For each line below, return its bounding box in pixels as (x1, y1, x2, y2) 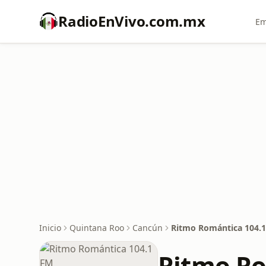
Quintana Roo (69, 222, 124, 233)
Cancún (132, 222, 163, 233)
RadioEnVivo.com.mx (58, 11, 205, 31)
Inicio (39, 222, 61, 233)
